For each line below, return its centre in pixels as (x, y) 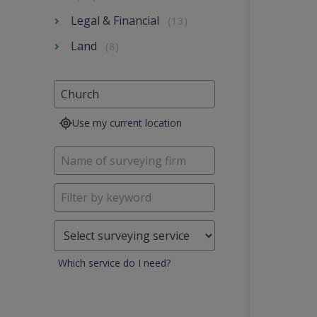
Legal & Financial (115, 21)
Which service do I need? (114, 263)
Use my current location (127, 123)
